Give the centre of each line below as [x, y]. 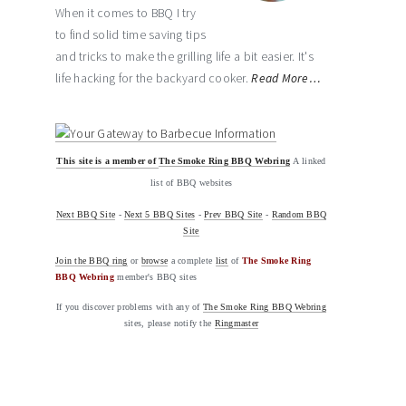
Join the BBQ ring [92, 261]
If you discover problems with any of [129, 307]
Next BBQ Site [86, 214]
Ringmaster [237, 323]
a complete [192, 261]
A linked [309, 161]
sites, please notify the [169, 323]
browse [155, 261]
